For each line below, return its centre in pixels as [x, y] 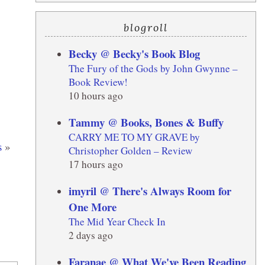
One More [92, 206]
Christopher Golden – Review [130, 150]
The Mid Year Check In [117, 221]
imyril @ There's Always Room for [150, 190]
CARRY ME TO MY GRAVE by [134, 137]
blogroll [146, 27]
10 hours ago [96, 95]
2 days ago [91, 235]
